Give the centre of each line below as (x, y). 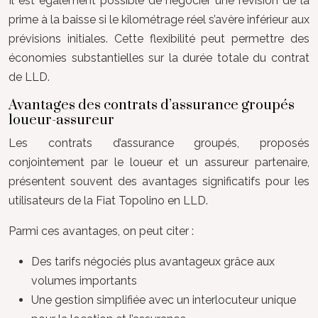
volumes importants (84, 281)
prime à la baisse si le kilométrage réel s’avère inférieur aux (159, 20)
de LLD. (29, 77)
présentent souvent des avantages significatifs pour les (159, 181)
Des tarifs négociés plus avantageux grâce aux (153, 262)
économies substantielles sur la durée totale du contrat (159, 58)
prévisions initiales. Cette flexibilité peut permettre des (159, 39)
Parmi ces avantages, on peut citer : (101, 231)
